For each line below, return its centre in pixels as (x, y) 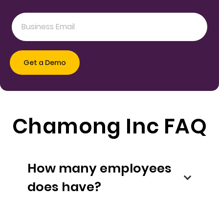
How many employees (99, 168)
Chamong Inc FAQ (109, 126)
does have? (81, 187)
